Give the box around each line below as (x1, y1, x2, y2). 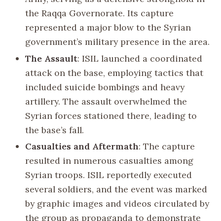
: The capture (139, 140, 195, 152)
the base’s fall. (25, 124, 84, 136)
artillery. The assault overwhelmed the (25, 95, 187, 107)
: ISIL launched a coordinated (77, 52, 203, 64)
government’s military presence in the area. (25, 36, 210, 48)
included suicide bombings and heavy (25, 81, 185, 93)
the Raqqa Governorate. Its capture (25, 7, 174, 19)
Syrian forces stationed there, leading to (25, 110, 197, 121)
